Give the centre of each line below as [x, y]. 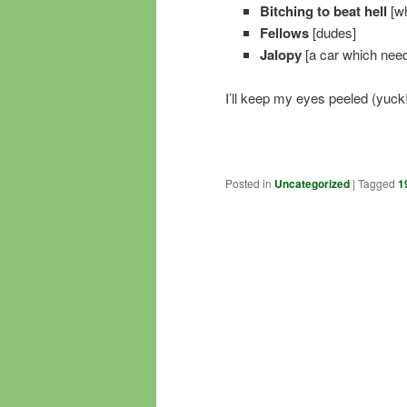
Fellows [284, 32]
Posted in [248, 184]
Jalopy [280, 54]
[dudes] [332, 32]
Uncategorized [312, 184]
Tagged [377, 184]
